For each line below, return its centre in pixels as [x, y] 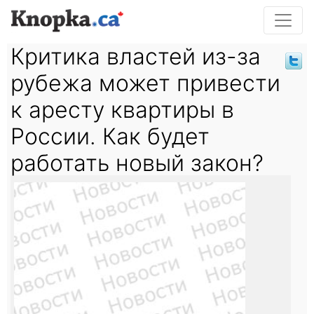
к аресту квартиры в [122, 110]
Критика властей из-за [136, 56]
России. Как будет [110, 136]
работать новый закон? [137, 163]
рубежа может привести [145, 83]
